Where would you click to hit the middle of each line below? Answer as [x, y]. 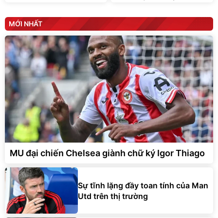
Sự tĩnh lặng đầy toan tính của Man [143, 185]
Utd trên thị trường [113, 196]
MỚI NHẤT [26, 24]
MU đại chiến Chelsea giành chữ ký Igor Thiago [107, 153]
